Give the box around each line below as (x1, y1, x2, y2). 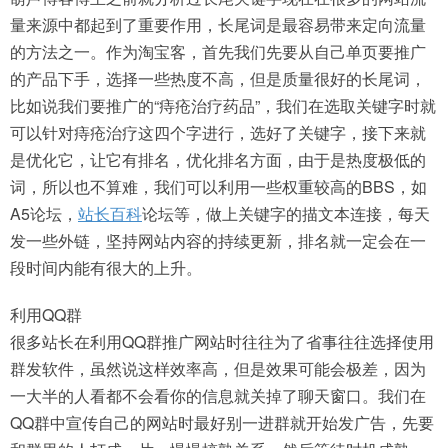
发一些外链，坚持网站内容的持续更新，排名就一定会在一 (10, 229, 426, 252)
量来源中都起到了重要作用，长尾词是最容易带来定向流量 (10, 13, 426, 36)
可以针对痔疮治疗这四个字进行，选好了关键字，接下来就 (10, 121, 426, 144)
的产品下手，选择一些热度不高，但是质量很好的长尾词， (10, 67, 426, 90)
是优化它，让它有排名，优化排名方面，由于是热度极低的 (10, 148, 426, 171)
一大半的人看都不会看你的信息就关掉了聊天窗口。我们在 (10, 384, 426, 407)
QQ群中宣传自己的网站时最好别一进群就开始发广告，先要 (10, 411, 434, 434)
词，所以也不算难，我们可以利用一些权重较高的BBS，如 (10, 175, 427, 198)
